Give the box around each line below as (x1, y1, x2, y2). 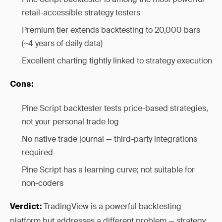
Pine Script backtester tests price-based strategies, (22, 103, 208, 113)
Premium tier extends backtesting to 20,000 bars (22, 25, 200, 35)
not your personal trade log (22, 116, 119, 127)
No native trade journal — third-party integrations (22, 134, 197, 144)
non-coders (22, 178, 63, 188)
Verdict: (10, 203, 42, 211)
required (22, 147, 53, 158)
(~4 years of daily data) (22, 38, 103, 49)
